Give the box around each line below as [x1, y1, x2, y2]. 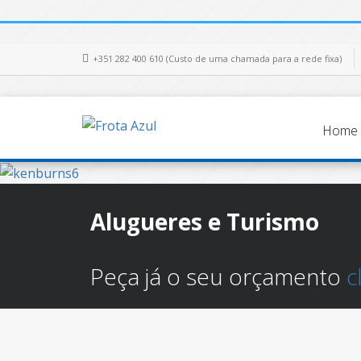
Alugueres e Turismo [90, 206, 319, 238]
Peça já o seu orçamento [90, 261, 346, 293]
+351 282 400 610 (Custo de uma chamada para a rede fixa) [93, 52, 342, 64]
